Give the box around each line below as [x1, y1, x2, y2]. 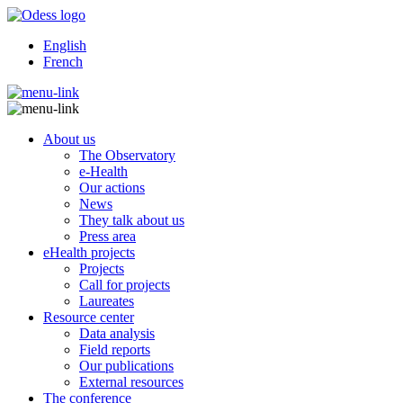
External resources [79, 374, 184, 390]
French [43, 54, 83, 69]
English [43, 38, 86, 53]
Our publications [79, 358, 174, 373]
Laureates [79, 293, 134, 309]
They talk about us [79, 212, 184, 228]
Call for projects [79, 277, 170, 292]
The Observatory [79, 148, 175, 163]
